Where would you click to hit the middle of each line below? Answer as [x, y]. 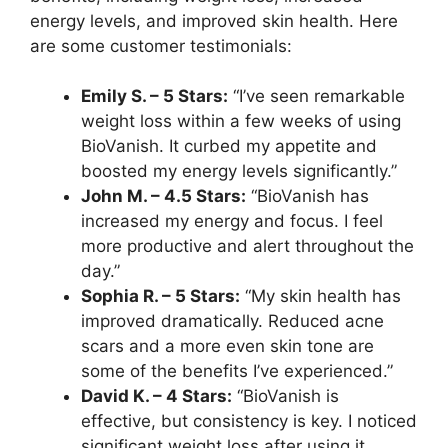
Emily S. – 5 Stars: [154, 96]
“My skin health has [320, 296]
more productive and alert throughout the [247, 246]
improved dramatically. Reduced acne [232, 321]
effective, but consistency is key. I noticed [249, 421]
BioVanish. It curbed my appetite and [229, 146]
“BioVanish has [307, 196]
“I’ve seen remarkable [316, 96]
